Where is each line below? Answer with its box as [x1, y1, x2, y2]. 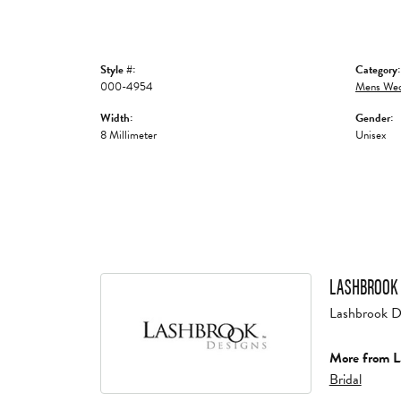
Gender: [355, 108, 393, 127]
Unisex [355, 125, 386, 144]
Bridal [328, 368, 362, 390]
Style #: [100, 60, 135, 79]
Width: [100, 108, 132, 127]
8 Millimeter [100, 125, 157, 144]
